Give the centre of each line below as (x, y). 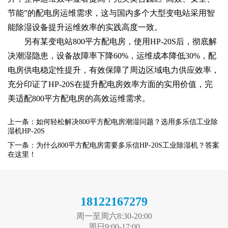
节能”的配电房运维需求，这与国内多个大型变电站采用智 (111, 13)
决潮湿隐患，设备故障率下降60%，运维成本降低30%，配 (112, 55)
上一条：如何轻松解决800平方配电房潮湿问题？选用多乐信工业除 (113, 122)
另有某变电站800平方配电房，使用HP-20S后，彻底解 (120, 41)
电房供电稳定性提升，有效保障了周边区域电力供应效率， (113, 70)
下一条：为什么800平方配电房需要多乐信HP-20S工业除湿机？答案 (113, 145)
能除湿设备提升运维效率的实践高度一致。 (85, 27)
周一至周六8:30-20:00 (114, 216)
